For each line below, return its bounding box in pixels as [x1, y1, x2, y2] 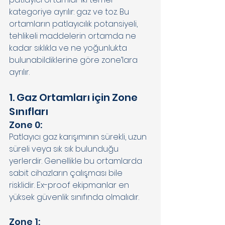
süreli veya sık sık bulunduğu [9, 143, 121, 155]
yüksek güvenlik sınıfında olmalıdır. [9, 191, 141, 203]
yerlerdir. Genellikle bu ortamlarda [9, 155, 144, 167]
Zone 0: [9, 118, 44, 131]
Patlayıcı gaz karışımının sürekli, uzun [9, 131, 149, 143]
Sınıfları [9, 104, 50, 119]
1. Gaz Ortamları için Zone [9, 90, 140, 104]
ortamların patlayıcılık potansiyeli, [9, 18, 140, 30]
